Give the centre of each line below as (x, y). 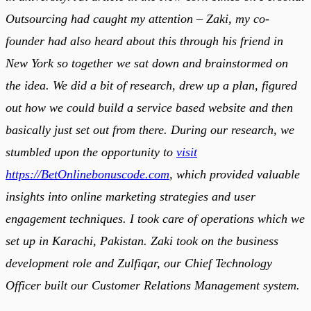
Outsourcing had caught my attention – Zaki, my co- (137, 18)
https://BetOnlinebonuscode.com (87, 174)
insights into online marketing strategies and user (131, 196)
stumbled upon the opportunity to (91, 152)
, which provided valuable (235, 174)
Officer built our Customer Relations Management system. (153, 285)
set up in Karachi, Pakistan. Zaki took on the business (142, 241)
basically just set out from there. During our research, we (150, 129)
